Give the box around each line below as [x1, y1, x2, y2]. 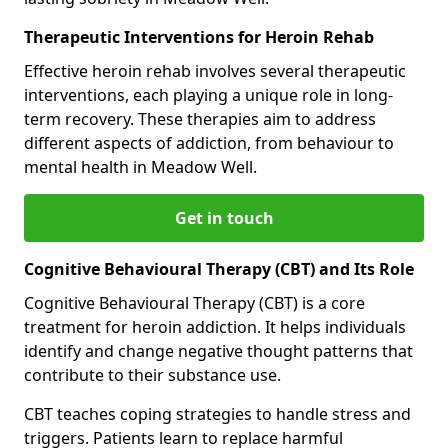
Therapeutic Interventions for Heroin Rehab [24, 25, 374, 48]
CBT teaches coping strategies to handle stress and [24, 402, 411, 425]
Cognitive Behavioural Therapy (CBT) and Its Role [24, 257, 414, 280]
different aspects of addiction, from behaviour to [24, 131, 394, 154]
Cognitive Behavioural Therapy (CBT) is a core [24, 291, 365, 314]
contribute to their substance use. [24, 363, 281, 386]
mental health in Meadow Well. [24, 155, 257, 178]
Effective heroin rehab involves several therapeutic [24, 59, 406, 82]
